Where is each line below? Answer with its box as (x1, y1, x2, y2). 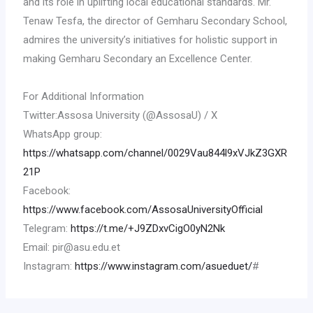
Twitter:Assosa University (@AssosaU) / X (23, 108, 218, 122)
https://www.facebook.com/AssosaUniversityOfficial (23, 203, 263, 216)
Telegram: (23, 221, 71, 235)
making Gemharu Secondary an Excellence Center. (23, 52, 253, 65)
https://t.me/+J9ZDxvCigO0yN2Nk (71, 221, 226, 235)
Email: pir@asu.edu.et (23, 240, 121, 254)
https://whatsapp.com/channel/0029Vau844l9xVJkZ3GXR (23, 146, 288, 159)
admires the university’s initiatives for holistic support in (23, 33, 278, 46)
